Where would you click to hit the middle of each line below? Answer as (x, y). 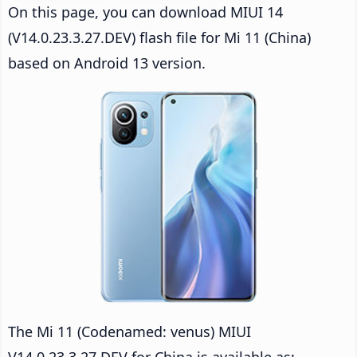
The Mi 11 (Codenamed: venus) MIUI (129, 331)
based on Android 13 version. (107, 63)
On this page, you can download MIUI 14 (145, 12)
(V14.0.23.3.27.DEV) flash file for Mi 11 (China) (159, 37)
